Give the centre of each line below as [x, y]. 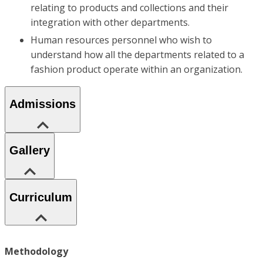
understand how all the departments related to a [137, 54]
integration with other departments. [110, 23]
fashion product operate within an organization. [136, 69]
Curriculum [41, 197]
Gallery [30, 151]
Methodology [36, 252]
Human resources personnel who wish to [121, 40]
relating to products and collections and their [129, 8]
